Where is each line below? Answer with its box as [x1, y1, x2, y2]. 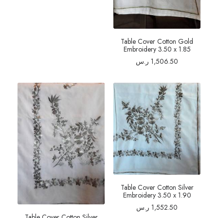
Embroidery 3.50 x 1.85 [123, 44, 191, 54]
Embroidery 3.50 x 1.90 [123, 190, 191, 200]
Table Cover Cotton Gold [121, 36, 193, 46]
